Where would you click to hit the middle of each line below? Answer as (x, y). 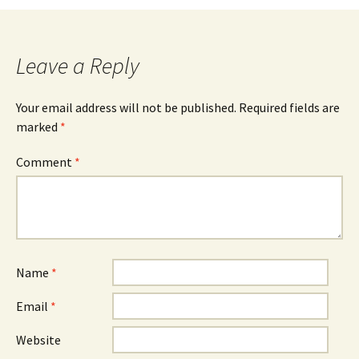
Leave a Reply (78, 66)
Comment (45, 162)
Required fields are (289, 107)
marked (38, 127)
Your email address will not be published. (126, 107)
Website (38, 340)
